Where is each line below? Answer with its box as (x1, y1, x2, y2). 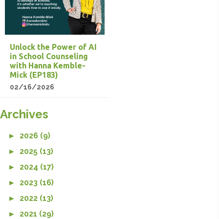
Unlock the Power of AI (10, 42, 97, 51)
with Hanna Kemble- (10, 61, 86, 70)
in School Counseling (10, 51, 88, 61)
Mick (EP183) (10, 70, 58, 79)
